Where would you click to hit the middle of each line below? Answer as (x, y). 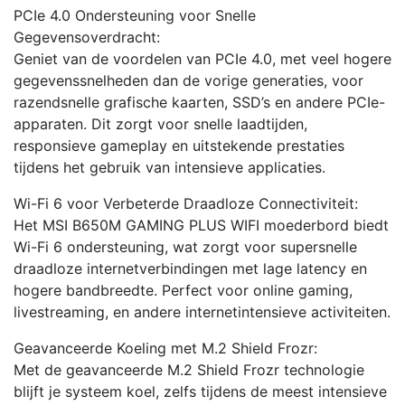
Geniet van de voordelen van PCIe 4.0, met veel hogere (202, 59)
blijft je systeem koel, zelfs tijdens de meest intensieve (200, 392)
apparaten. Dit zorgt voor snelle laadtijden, (160, 124)
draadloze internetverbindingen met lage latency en (190, 269)
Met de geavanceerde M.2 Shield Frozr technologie (189, 370)
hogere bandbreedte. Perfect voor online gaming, (183, 291)
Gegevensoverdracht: (87, 38)
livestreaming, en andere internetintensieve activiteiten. (202, 312)
